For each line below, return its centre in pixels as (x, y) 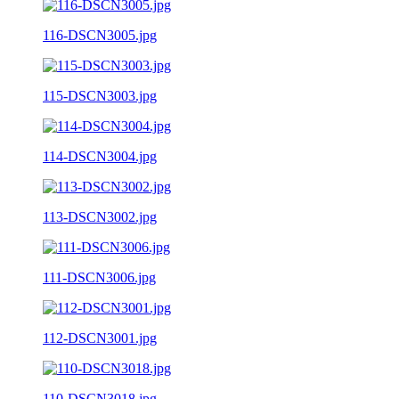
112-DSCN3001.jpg (100, 338)
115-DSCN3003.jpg (100, 95)
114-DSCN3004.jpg (100, 156)
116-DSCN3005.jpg (100, 35)
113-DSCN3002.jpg (100, 216)
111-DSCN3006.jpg (99, 277)
